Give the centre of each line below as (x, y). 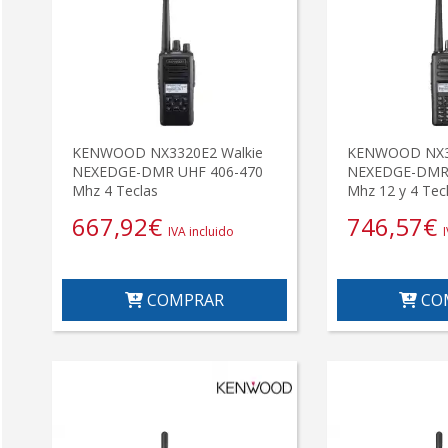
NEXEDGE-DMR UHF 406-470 (167, 172)
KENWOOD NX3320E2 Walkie (167, 153)
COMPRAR (183, 300)
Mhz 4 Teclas (115, 191)
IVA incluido (201, 232)
